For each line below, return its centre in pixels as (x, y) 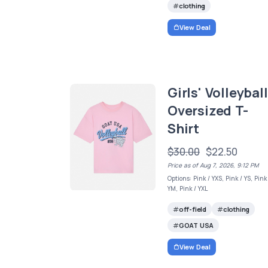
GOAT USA (196, 225)
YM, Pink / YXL (188, 189)
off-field (193, 209)
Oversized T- (208, 111)
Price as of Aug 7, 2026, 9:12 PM (213, 165)
